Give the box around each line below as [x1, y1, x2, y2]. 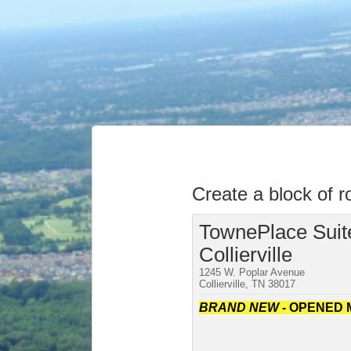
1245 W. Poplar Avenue [199, 266, 306, 278]
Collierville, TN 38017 [199, 278, 296, 290]
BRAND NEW [199, 301, 280, 314]
